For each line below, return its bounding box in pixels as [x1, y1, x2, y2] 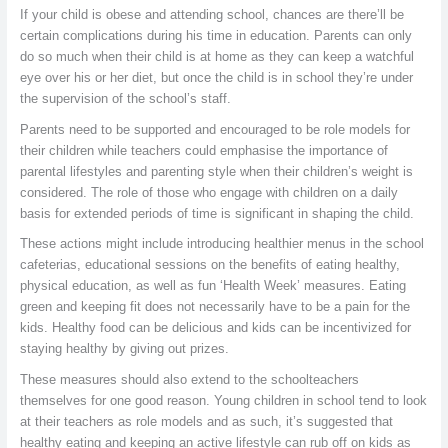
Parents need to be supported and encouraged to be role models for [19, 121, 410, 137]
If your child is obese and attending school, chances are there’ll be [19, 7, 404, 23]
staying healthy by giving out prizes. [19, 341, 229, 357]
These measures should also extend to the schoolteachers [19, 371, 359, 387]
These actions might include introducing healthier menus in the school [19, 236, 424, 252]
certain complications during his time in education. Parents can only [19, 28, 412, 44]
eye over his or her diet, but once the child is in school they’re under [19, 70, 413, 86]
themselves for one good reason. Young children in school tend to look [19, 392, 427, 408]
